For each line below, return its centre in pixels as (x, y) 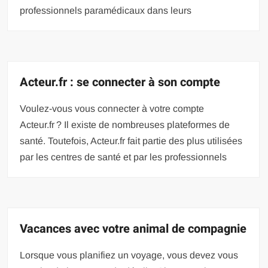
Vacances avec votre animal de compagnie (133, 229)
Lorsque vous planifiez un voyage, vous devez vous (129, 255)
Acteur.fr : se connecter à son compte (120, 82)
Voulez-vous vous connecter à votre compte (112, 108)
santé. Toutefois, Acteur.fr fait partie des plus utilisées (131, 141)
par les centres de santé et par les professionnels (124, 157)
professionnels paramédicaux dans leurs (106, 10)
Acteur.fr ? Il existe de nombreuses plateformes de (125, 124)
